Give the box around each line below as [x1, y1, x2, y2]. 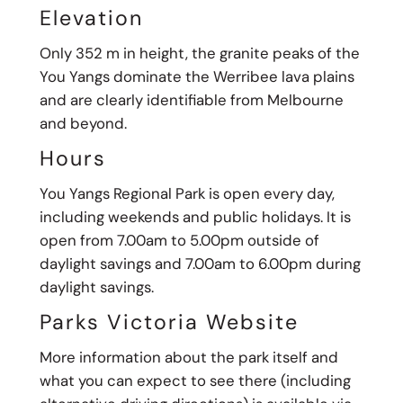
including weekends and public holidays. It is [39, 206, 351, 227]
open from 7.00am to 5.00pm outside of [39, 229, 319, 250]
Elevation [39, 4, 143, 31]
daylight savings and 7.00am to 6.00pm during [39, 253, 361, 273]
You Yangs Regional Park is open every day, [39, 183, 335, 203]
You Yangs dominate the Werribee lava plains [39, 66, 354, 86]
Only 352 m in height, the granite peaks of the [39, 42, 360, 63]
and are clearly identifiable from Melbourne [39, 89, 344, 110]
